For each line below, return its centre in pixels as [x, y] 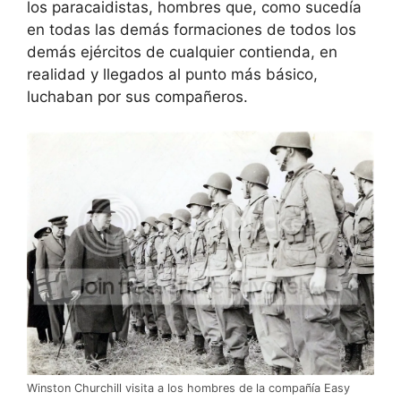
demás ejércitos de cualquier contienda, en [182, 51]
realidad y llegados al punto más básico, [172, 74]
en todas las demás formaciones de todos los [192, 29]
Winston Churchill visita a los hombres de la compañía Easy [188, 388]
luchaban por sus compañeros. [137, 96]
